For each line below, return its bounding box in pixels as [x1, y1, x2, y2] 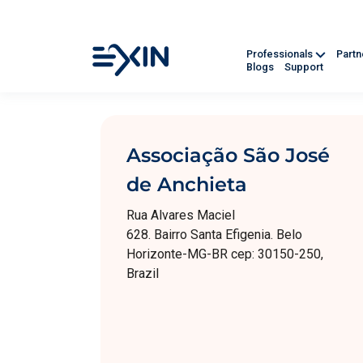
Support [284, 61, 323, 74]
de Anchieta [126, 173, 247, 196]
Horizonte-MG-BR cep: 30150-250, [126, 246, 323, 262]
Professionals [246, 48, 315, 61]
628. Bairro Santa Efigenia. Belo [126, 227, 302, 242]
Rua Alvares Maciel [126, 207, 235, 223]
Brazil [126, 266, 159, 281]
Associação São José [126, 143, 330, 167]
